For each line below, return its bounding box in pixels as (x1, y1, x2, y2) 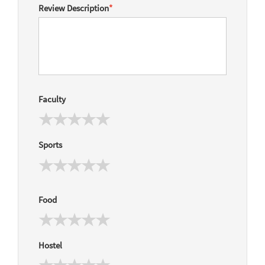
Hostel (38, 239, 62, 251)
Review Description (38, 2, 109, 14)
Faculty (38, 93, 66, 105)
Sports (38, 139, 62, 151)
